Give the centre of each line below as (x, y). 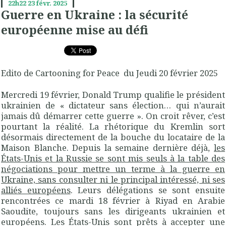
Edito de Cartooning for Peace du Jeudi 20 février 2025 (109, 73)
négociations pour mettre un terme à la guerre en (113, 169)
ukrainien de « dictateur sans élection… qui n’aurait (113, 105)
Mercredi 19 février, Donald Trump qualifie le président (113, 95)
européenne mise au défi (75, 30)
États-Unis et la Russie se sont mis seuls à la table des (113, 158)
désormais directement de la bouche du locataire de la (113, 137)
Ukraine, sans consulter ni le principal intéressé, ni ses (113, 180)
